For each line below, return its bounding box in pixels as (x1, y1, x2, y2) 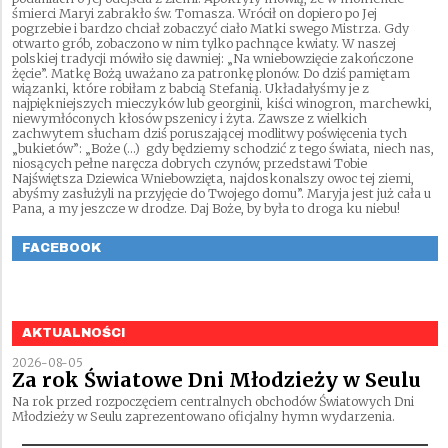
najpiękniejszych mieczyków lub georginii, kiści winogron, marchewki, (12, 96, 432, 112)
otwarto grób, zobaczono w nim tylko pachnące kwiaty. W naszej (12, 36, 396, 52)
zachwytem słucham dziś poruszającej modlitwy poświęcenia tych (12, 126, 407, 142)
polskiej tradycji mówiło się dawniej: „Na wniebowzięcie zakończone (12, 51, 413, 67)
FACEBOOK (22, 241, 101, 256)
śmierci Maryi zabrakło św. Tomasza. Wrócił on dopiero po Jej (12, 6, 377, 22)
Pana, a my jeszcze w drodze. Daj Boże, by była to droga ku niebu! (12, 201, 400, 217)
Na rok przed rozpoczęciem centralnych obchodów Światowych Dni (12, 394, 414, 410)
